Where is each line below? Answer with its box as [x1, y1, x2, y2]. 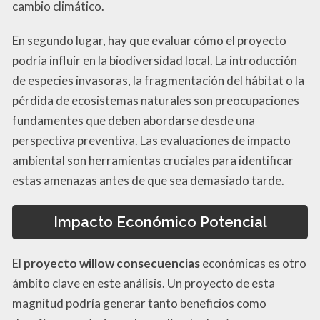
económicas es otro [200, 256, 306, 271]
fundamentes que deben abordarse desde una [12, 112, 255, 128]
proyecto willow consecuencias [24, 256, 200, 271]
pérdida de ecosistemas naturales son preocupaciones [12, 92, 299, 108]
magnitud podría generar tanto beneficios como [12, 296, 266, 311]
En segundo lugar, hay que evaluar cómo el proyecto [12, 32, 286, 48]
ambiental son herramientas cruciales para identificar [12, 152, 294, 168]
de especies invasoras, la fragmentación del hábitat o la [12, 72, 304, 88]
